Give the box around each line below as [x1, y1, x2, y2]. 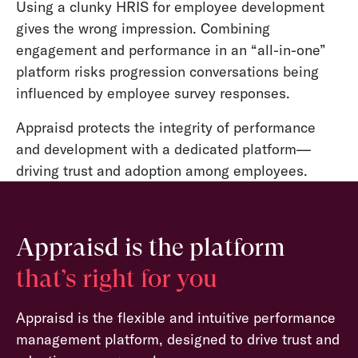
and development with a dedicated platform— [15, 139, 311, 158]
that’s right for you [15, 264, 217, 294]
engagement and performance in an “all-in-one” [15, 40, 326, 59]
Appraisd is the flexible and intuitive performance [15, 308, 336, 327]
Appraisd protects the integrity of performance [15, 117, 316, 137]
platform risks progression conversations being [15, 62, 319, 81]
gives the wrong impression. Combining [15, 18, 270, 38]
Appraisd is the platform [15, 233, 285, 263]
